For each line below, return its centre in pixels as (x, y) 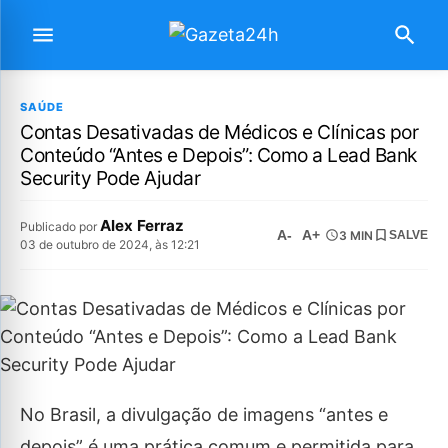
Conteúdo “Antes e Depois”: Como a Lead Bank (218, 155)
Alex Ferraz (142, 225)
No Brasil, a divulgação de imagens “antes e (204, 414)
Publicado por (60, 226)
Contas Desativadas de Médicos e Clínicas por (219, 132)
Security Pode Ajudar (110, 178)
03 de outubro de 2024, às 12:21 (110, 244)
